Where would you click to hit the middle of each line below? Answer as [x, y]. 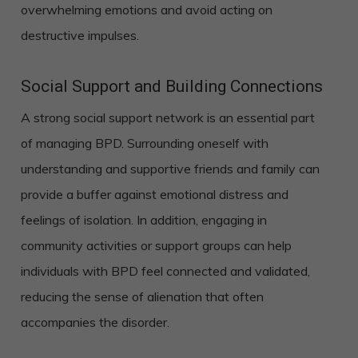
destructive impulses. [80, 35]
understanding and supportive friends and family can [170, 168]
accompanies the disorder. [95, 322]
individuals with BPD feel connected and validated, [165, 270]
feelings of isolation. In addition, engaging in [143, 219]
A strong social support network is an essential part [167, 117]
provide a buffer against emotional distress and [154, 194]
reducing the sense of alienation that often [142, 296]
